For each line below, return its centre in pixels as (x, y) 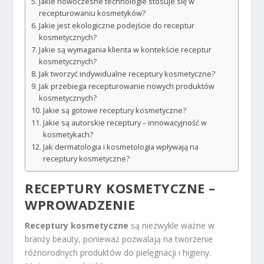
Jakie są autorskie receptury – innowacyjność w (125, 123)
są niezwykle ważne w (172, 225)
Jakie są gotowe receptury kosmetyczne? (114, 110)
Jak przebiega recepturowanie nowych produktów (126, 86)
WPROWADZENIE (80, 204)
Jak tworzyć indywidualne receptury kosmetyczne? (127, 74)
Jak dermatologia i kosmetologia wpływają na (121, 147)
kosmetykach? (68, 134)
